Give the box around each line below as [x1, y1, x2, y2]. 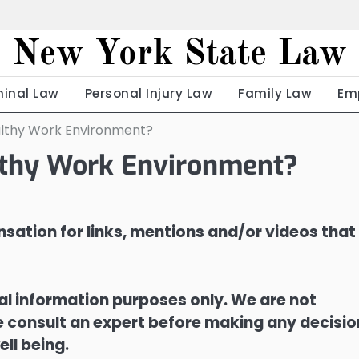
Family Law [238, 85, 313, 102]
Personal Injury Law [84, 85, 213, 102]
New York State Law [12, 37, 347, 73]
